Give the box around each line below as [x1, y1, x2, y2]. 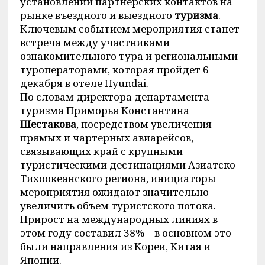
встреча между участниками [20, 35, 170, 49]
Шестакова [20, 117, 76, 131]
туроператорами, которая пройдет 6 [20, 63, 209, 76]
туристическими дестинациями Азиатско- [20, 158, 239, 172]
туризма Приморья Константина [20, 104, 189, 117]
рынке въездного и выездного [20, 8, 174, 22]
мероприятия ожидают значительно [20, 185, 209, 199]
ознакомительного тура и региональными [20, 49, 238, 63]
